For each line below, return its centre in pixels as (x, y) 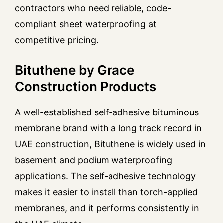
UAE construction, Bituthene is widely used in (110, 144)
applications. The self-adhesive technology (105, 176)
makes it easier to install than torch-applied (106, 192)
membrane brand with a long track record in (108, 128)
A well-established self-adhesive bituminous (107, 112)
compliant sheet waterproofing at (86, 24)
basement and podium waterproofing (94, 160)
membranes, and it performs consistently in (107, 208)
